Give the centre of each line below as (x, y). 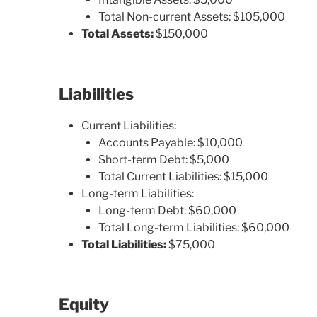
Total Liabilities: (124, 244)
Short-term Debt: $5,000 (164, 159)
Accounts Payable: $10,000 (171, 142)
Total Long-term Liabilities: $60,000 (194, 227)
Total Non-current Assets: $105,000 (192, 17)
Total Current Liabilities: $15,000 (184, 176)
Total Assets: (118, 34)
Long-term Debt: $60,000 (168, 210)
